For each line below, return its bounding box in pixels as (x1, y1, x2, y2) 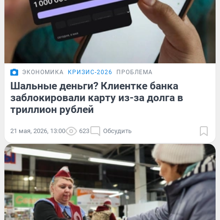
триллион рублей (10, 104, 94, 116)
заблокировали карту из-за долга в (10, 92, 183, 104)
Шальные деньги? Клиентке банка (10, 80, 178, 92)
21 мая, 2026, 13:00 (10, 127, 65, 135)
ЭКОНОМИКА (22, 69, 64, 76)
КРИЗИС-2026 (68, 69, 112, 76)
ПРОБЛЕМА (116, 69, 153, 76)
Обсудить (103, 127, 132, 135)
